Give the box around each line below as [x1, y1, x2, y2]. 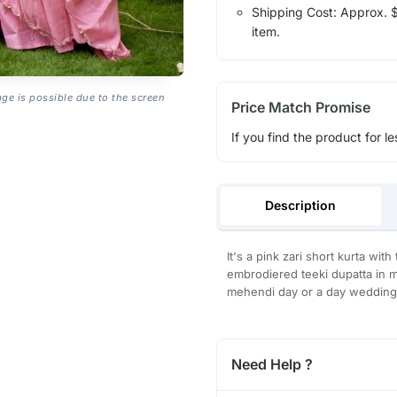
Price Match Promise [230, 97, 370, 116]
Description [265, 198, 337, 214]
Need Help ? [230, 355, 313, 374]
